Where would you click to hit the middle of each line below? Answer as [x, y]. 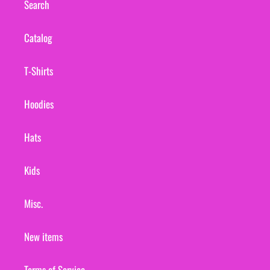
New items [43, 237]
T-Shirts [39, 71]
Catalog [38, 38]
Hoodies [39, 104]
